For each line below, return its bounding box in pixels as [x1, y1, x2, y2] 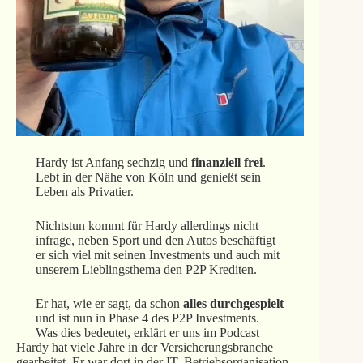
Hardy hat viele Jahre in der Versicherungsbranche [15, 340, 273, 355]
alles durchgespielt [182, 297, 284, 311]
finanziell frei [190, 156, 263, 170]
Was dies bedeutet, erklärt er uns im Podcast [35, 326, 259, 340]
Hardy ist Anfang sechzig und [35, 156, 191, 170]
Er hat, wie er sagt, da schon [35, 297, 183, 311]
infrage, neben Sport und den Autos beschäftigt [35, 233, 275, 248]
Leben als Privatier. [35, 185, 134, 199]
